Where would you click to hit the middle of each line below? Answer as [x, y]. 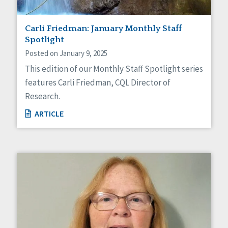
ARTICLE [48, 114]
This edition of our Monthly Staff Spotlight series [114, 68]
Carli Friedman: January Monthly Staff [103, 28]
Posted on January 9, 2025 [66, 53]
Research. [42, 96]
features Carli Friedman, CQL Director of [98, 82]
